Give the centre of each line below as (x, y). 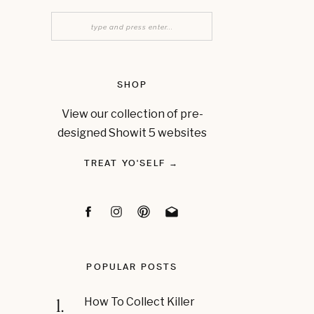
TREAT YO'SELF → (131, 163)
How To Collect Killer (139, 302)
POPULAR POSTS (132, 267)
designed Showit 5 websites (132, 133)
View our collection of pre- (132, 114)
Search (75, 25)
